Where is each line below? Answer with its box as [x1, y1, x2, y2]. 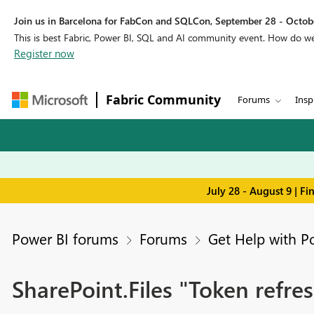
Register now [14, 46, 74, 60]
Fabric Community [106, 91, 221, 108]
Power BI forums [11, 228, 118, 249]
